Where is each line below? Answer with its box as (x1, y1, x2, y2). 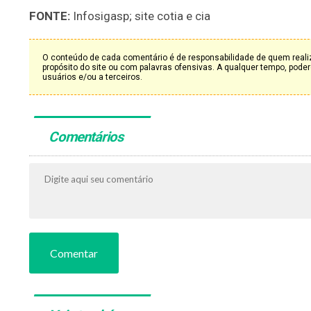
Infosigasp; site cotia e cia (73, 9, 210, 23)
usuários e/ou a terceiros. (42, 72, 142, 82)
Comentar (50, 246, 98, 260)
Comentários (47, 128, 127, 146)
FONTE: (29, 9, 73, 23)
